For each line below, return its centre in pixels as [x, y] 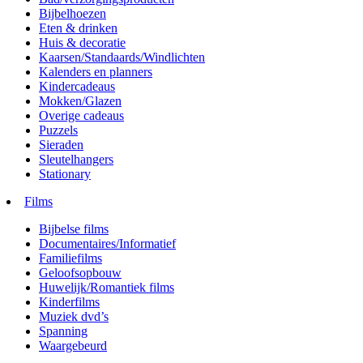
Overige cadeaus [81, 115]
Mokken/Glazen [80, 100]
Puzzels [58, 130]
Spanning [63, 331]
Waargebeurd [73, 345]
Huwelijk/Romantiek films [107, 287]
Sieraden [61, 144]
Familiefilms [70, 258]
